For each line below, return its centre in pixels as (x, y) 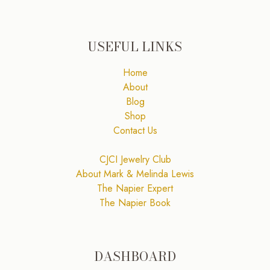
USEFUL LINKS (135, 46)
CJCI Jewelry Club (135, 159)
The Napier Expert (135, 188)
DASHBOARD (135, 256)
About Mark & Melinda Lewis (135, 174)
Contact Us (135, 130)
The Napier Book (135, 202)
